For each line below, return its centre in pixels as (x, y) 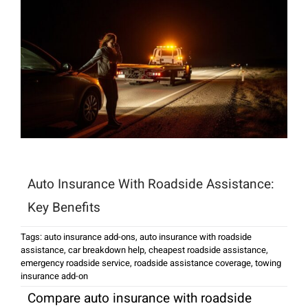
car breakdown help (106, 250)
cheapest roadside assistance (207, 250)
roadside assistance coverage (192, 263)
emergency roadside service (75, 263)
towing (268, 263)
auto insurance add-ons (89, 237)
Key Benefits (64, 208)
